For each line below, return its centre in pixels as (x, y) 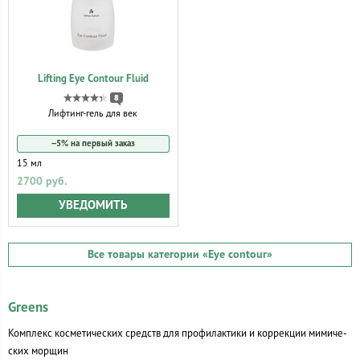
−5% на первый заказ (93, 143)
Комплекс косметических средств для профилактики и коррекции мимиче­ (178, 333)
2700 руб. (42, 181)
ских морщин (38, 351)
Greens (28, 307)
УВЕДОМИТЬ (93, 205)
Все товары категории (145, 254)
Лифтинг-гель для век (93, 113)
